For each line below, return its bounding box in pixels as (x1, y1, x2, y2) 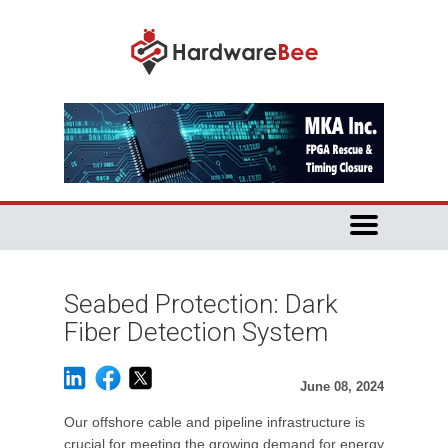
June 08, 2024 (300, 379, 384, 394)
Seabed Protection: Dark (64, 289, 338, 319)
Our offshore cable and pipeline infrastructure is (64, 414, 365, 430)
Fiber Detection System (64, 317, 328, 347)
